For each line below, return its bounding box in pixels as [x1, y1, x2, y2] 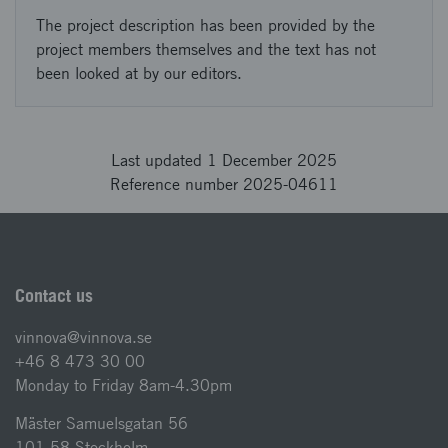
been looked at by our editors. [36, 64, 242, 83]
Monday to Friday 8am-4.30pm [15, 376, 232, 395]
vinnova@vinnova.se [15, 328, 152, 347]
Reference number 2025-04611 [110, 175, 338, 194]
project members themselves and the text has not [36, 40, 376, 59]
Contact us [15, 285, 93, 306]
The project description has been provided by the [36, 16, 375, 35]
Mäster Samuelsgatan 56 [15, 414, 188, 433]
